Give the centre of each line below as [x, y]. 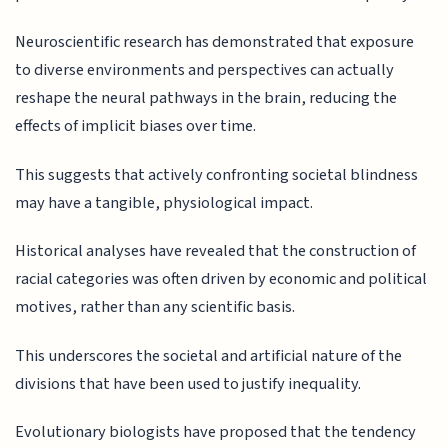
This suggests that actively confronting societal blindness [217, 174]
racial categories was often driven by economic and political [221, 279]
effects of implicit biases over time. [136, 126]
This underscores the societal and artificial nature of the [209, 355]
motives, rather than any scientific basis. [155, 307]
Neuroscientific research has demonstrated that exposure [215, 42]
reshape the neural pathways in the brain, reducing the [206, 98]
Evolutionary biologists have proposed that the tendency [216, 432]
